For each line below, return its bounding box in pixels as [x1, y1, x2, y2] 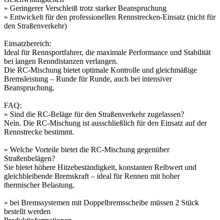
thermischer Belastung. [4, 180, 75, 189]
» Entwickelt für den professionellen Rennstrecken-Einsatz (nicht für [4, 12, 216, 21]
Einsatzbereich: [4, 39, 51, 48]
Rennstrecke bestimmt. [4, 127, 74, 136]
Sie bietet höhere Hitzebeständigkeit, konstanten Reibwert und [4, 163, 196, 171]
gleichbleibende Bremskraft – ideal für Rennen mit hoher [4, 171, 180, 180]
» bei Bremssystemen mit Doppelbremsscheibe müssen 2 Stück [4, 198, 199, 207]
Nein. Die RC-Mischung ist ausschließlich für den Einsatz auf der [4, 118, 207, 127]
